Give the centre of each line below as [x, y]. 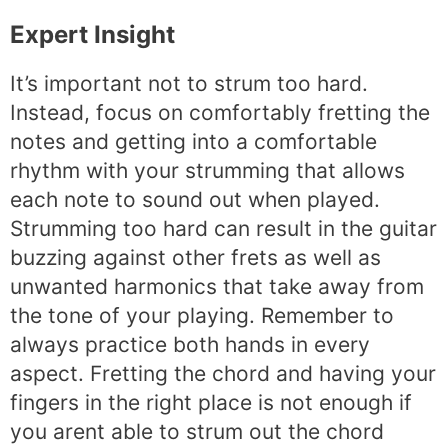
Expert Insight [92, 34]
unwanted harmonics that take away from [217, 286]
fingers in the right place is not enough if [211, 402]
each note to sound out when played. [195, 199]
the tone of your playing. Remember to [202, 315]
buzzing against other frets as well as [195, 257]
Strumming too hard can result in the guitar [223, 228]
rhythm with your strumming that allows [207, 170]
